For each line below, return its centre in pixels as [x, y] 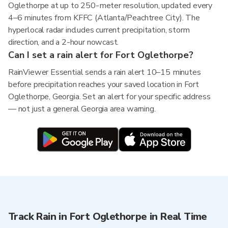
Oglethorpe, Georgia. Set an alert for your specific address [109, 97]
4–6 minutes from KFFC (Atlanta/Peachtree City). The [104, 18]
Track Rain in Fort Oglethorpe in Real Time [108, 217]
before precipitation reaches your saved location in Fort [104, 84]
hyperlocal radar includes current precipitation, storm [99, 30]
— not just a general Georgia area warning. [82, 109]
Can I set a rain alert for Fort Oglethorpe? [101, 55]
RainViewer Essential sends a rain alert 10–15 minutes [105, 72]
